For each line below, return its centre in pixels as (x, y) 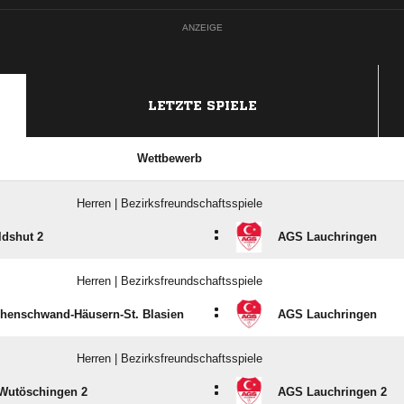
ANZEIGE (202, 28)
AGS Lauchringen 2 (332, 392)
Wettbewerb (169, 158)
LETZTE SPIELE (202, 106)
